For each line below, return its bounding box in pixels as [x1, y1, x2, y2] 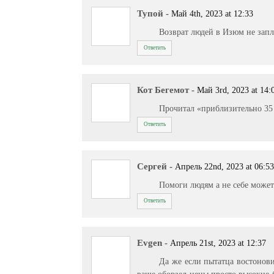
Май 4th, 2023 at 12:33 [171, 9, 254, 19]
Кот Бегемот [137, 85, 190, 95]
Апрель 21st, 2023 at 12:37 [170, 239, 267, 248]
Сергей [137, 161, 168, 172]
